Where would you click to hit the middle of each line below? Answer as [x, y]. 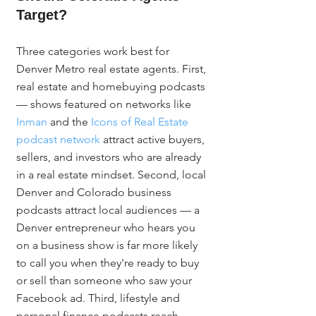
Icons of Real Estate [141, 122]
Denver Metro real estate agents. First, [113, 69]
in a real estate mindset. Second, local [113, 175]
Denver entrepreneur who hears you [107, 227]
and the [69, 122]
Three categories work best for [94, 51]
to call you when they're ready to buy [109, 263]
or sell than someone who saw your [105, 280]
